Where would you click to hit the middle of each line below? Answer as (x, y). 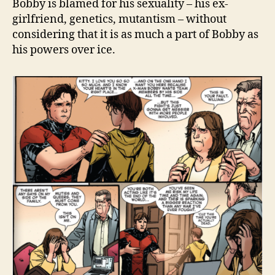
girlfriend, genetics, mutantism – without (119, 19)
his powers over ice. (64, 50)
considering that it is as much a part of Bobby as (135, 34)
